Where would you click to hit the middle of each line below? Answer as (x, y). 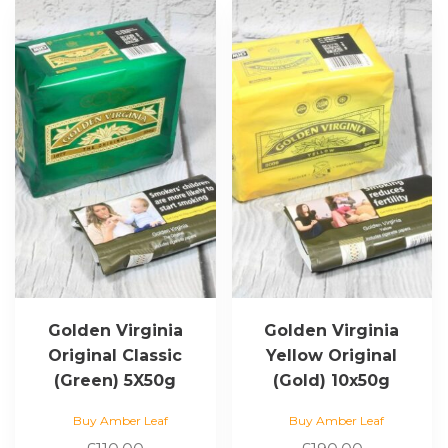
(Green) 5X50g (115, 380)
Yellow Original (332, 355)
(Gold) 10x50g (332, 380)
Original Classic (115, 355)
